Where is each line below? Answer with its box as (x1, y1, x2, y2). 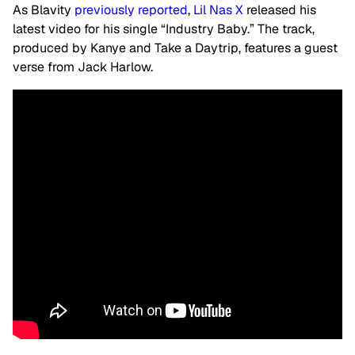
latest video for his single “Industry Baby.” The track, (13, 21, 315, 38)
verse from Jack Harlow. (13, 59, 156, 76)
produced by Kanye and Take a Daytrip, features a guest (13, 40, 338, 57)
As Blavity (13, 2, 71, 19)
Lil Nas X (193, 2, 243, 19)
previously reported (71, 2, 188, 19)
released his (243, 2, 316, 19)
